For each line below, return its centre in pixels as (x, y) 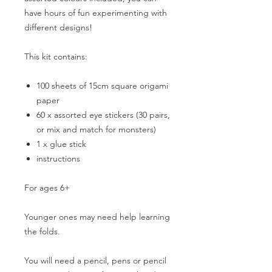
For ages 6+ (47, 188)
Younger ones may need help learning (97, 217)
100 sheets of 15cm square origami (102, 86)
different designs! (58, 27)
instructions (58, 158)
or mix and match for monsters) (96, 129)
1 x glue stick (61, 144)
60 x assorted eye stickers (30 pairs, (103, 115)
